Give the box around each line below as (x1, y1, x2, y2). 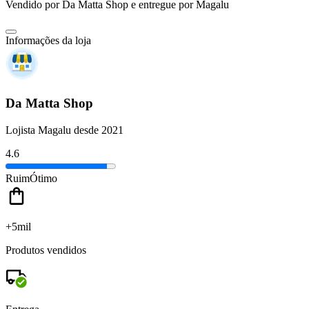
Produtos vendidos (6, 243, 86, 256)
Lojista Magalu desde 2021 (6, 123, 123, 136)
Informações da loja (6, 34, 91, 47)
